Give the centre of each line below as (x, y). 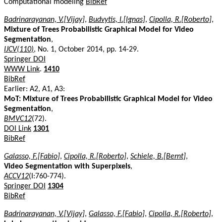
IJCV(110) (19, 49)
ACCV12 (16, 176)
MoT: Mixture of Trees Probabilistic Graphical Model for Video (108, 99)
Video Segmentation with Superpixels (67, 166)
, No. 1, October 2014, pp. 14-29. (86, 49)
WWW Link (22, 69)
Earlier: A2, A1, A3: (34, 89)
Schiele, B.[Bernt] (158, 156)
